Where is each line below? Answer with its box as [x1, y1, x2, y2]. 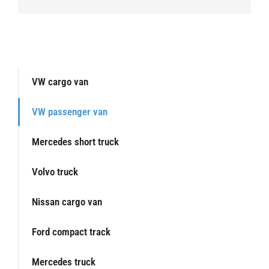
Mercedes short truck [32, 136, 119, 148]
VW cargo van [32, 76, 88, 88]
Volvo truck [32, 166, 78, 178]
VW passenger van [32, 106, 107, 118]
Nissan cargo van [32, 196, 102, 208]
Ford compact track [32, 226, 110, 238]
